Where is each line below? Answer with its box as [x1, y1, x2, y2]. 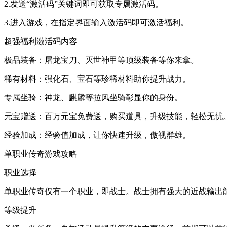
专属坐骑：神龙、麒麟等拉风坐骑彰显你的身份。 [4, 93, 182, 102]
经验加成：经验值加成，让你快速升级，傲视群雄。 [4, 130, 191, 139]
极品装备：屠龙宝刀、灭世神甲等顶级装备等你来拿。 [4, 55, 199, 64]
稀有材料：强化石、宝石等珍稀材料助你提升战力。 [4, 74, 191, 83]
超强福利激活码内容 [4, 36, 77, 46]
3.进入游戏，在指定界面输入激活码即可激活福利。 [4, 18, 188, 27]
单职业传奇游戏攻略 [4, 149, 77, 158]
